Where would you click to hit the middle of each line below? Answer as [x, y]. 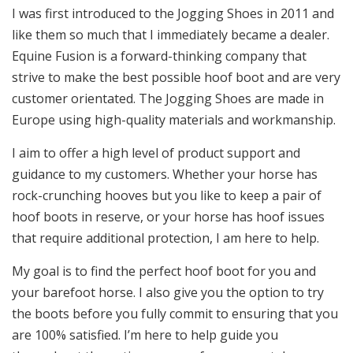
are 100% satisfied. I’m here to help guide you [145, 334]
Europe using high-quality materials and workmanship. [174, 119]
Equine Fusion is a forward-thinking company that [159, 56]
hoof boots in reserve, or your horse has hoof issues [168, 216]
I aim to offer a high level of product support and [156, 152]
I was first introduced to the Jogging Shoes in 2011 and [173, 13]
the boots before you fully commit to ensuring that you [175, 313]
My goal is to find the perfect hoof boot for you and [164, 271]
